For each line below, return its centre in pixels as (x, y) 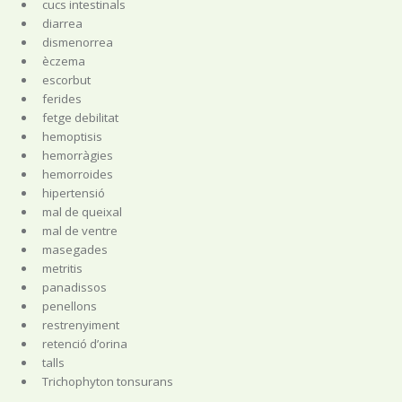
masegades (74, 249)
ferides (61, 98)
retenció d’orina (84, 343)
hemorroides (77, 174)
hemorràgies (77, 155)
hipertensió (73, 192)
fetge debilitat (80, 117)
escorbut (66, 79)
